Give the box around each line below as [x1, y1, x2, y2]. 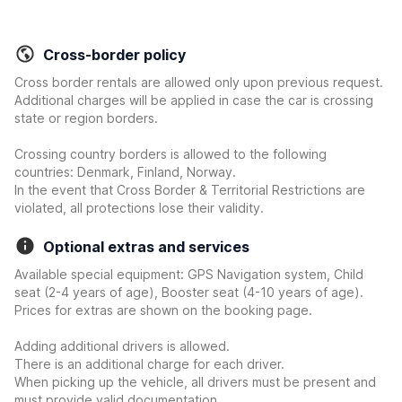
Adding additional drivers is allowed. [14, 338, 230, 354]
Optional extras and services [43, 238, 249, 256]
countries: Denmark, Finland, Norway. [14, 164, 236, 179]
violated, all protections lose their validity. [14, 200, 264, 215]
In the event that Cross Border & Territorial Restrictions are [14, 182, 365, 197]
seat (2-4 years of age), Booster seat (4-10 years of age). [14, 284, 363, 300]
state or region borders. [14, 110, 158, 126]
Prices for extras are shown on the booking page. [14, 302, 312, 318]
